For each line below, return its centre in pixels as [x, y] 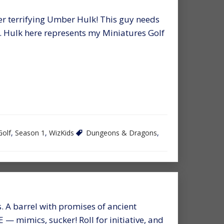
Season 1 [30, 132]
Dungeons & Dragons [121, 132]
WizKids [61, 132]
